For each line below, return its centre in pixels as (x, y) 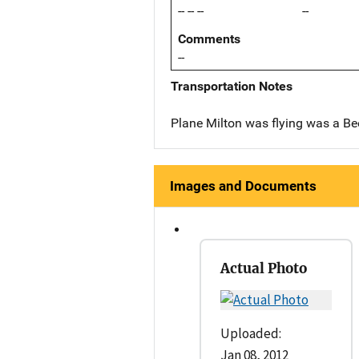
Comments (209, 38)
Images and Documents (243, 186)
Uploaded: (251, 334)
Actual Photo (264, 269)
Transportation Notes (232, 86)
